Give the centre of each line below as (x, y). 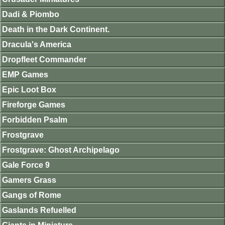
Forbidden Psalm (35, 120)
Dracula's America (37, 45)
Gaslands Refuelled (39, 210)
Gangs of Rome (32, 195)
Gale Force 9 (26, 165)
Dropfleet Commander (44, 60)
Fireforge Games (34, 105)
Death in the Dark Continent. (56, 30)
